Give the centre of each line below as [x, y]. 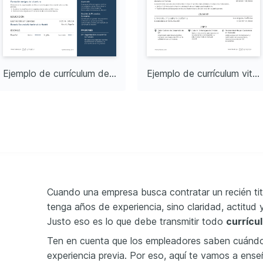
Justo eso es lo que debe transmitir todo [136, 222]
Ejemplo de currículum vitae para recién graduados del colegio [256, 74]
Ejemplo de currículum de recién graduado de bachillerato [113, 74]
